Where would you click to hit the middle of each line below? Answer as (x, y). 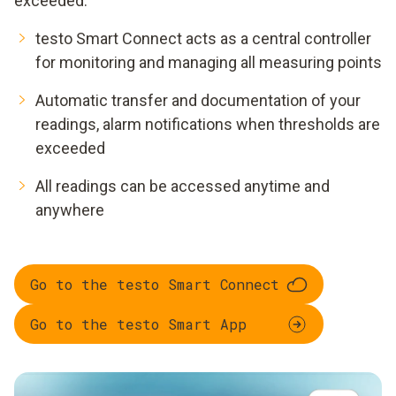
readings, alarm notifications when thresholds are (208, 125)
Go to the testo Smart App (138, 324)
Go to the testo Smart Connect (155, 284)
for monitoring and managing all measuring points (209, 63)
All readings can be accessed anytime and (183, 187)
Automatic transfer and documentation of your (198, 101)
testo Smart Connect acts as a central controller (203, 39)
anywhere (70, 210)
